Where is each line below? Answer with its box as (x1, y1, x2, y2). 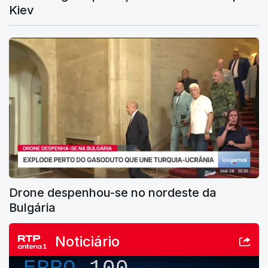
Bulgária (9, 200, 56, 215)
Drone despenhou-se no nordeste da (9, 185, 217, 200)
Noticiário (55, 233, 120, 251)
